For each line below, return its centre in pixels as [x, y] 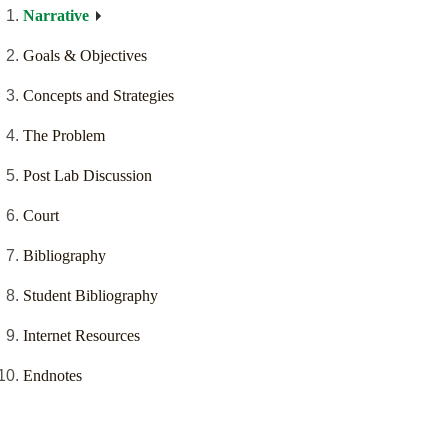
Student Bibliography [90, 296]
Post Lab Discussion [87, 176]
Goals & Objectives [85, 56]
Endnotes [52, 376]
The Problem [64, 136]
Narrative [56, 16]
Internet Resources [81, 336]
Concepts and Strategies [98, 96]
